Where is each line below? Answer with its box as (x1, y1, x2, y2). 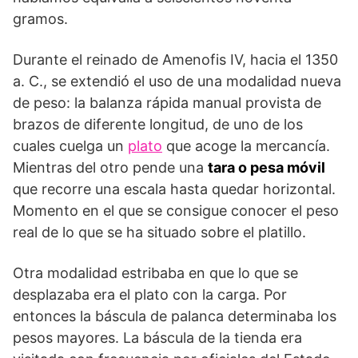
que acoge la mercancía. (162, 137, 330, 154)
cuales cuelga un (13, 137, 128, 154)
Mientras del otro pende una (13, 158, 208, 176)
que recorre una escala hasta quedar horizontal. (13, 180, 336, 197)
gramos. (13, 10, 68, 27)
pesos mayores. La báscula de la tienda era (13, 328, 302, 346)
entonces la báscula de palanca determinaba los (13, 307, 336, 324)
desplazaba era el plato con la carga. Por (13, 285, 287, 303)
